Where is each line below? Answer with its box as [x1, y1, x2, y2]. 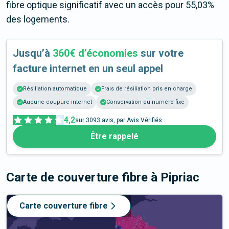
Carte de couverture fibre [6, 170, 151, 185]
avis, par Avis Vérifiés [100, 117, 162, 124]
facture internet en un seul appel [13, 62, 163, 75]
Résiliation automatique [23, 85, 87, 93]
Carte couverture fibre [19, 201, 108, 211]
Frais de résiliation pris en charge [101, 85, 192, 93]
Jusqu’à [13, 47, 53, 60]
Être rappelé [90, 131, 139, 142]
